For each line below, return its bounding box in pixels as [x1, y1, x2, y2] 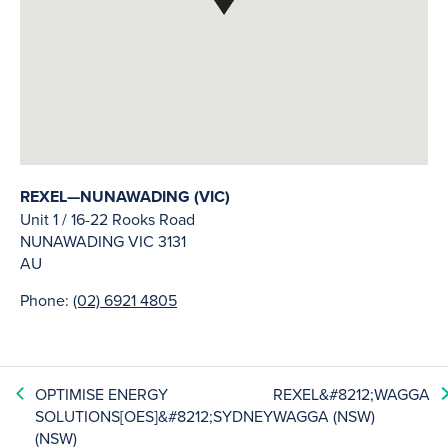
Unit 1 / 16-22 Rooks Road [20, 208, 195, 230]
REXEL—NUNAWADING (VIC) [20, 185, 230, 208]
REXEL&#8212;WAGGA [273, 383, 431, 405]
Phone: [20, 289, 73, 311]
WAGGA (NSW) [273, 405, 376, 427]
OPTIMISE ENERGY [35, 383, 169, 405]
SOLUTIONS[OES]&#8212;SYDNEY [35, 405, 274, 427]
